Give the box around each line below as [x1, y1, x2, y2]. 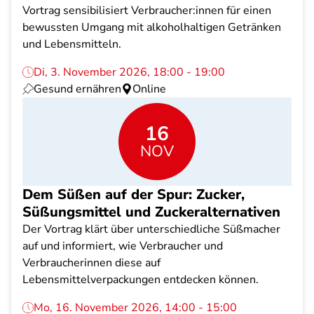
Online [132, 81, 166, 97]
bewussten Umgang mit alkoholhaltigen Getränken [22, 20, 281, 35]
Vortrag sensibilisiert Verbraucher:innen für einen [22, 3, 271, 18]
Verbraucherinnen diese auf [22, 255, 161, 271]
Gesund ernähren [34, 81, 121, 97]
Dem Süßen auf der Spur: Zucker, [22, 185, 245, 204]
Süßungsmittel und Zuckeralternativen [22, 203, 280, 221]
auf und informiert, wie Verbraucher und [22, 238, 223, 254]
